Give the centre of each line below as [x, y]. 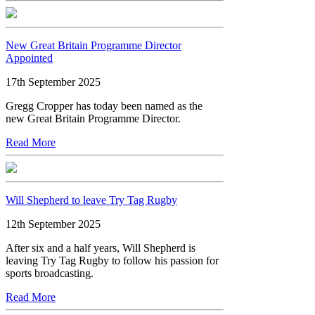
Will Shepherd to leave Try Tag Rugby [91, 200]
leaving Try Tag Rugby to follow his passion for [112, 260]
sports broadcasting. [50, 273]
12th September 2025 [53, 224]
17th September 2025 [53, 82]
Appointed [29, 58]
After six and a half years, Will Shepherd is [101, 247]
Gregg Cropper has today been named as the [104, 105]
